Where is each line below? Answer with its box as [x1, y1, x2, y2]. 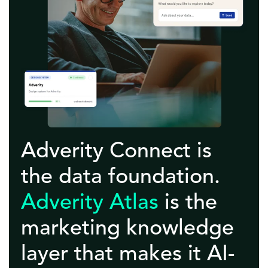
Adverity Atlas [21, 193, 159, 215]
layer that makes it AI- [21, 244, 234, 266]
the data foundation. [21, 167, 220, 189]
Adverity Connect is [21, 141, 212, 163]
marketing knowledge [21, 218, 234, 240]
